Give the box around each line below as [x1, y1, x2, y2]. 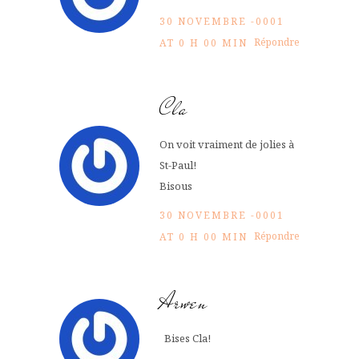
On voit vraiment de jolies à [159, 136, 294, 151]
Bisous [159, 178, 192, 193]
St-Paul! [159, 157, 196, 172]
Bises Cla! [159, 330, 211, 345]
